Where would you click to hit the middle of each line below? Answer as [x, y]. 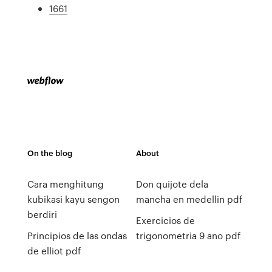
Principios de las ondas [77, 236]
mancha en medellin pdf [189, 199]
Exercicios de [165, 220]
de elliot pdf [54, 251]
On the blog [49, 153]
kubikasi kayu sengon [73, 199]
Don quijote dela [172, 184]
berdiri [42, 214]
